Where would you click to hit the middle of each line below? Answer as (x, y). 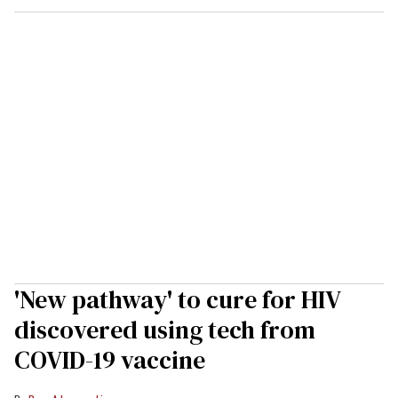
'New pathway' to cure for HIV (177, 300)
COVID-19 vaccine (110, 360)
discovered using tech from (165, 330)
